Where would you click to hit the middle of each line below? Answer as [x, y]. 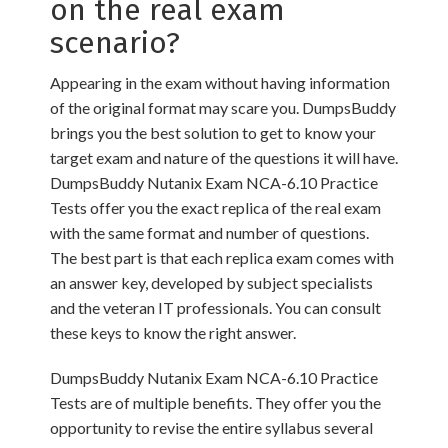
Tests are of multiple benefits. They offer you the [215, 403]
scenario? [115, 43]
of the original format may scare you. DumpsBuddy [223, 108]
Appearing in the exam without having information [220, 83]
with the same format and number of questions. [209, 233]
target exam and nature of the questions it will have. [224, 158]
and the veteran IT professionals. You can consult [215, 308]
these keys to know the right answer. [173, 333]
